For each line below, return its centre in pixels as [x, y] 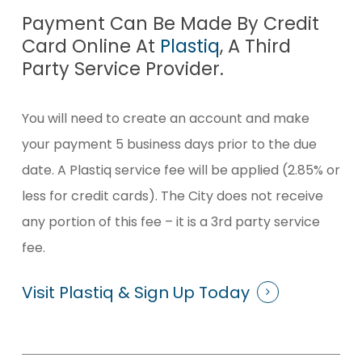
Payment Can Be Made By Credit [170, 24]
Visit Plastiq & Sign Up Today [135, 293]
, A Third [255, 46]
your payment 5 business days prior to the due [169, 145]
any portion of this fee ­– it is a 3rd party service [170, 222]
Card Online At [90, 46]
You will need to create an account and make [165, 119]
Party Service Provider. [122, 69]
